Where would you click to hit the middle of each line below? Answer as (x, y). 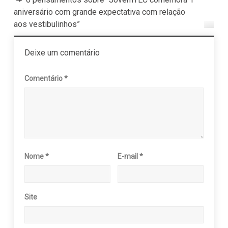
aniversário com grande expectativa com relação (99, 12)
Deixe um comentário (62, 53)
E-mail (129, 156)
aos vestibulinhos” (47, 24)
